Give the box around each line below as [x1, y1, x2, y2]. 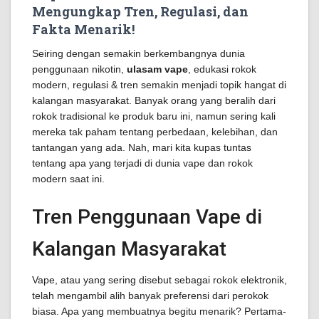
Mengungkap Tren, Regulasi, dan [32, 3, 249, 20]
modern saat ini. [32, 173, 105, 184]
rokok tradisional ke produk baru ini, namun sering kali [32, 110, 276, 122]
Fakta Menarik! [32, 21, 135, 38]
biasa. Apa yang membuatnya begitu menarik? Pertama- [32, 305, 286, 317]
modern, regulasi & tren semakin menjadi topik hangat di [32, 79, 286, 90]
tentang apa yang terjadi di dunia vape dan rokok [32, 157, 253, 169]
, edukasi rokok [188, 63, 256, 75]
